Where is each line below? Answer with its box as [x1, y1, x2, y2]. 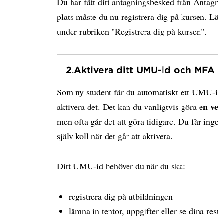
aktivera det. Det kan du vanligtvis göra [57, 101, 199, 112]
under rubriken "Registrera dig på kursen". [57, 25, 207, 37]
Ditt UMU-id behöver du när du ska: [57, 160, 185, 172]
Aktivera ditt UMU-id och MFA [74, 64, 215, 75]
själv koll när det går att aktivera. [57, 130, 173, 142]
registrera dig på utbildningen [69, 190, 173, 202]
